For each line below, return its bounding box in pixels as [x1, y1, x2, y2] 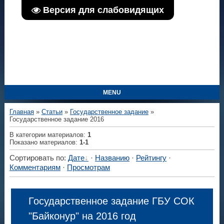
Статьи [41, 108, 62, 115]
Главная [9, 108, 34, 115]
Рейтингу [135, 154, 166, 162]
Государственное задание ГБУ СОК [28, 195, 194, 206]
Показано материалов [9, 138, 75, 146]
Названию [94, 154, 129, 162]
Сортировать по [9, 154, 64, 162]
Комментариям [9, 163, 60, 172]
